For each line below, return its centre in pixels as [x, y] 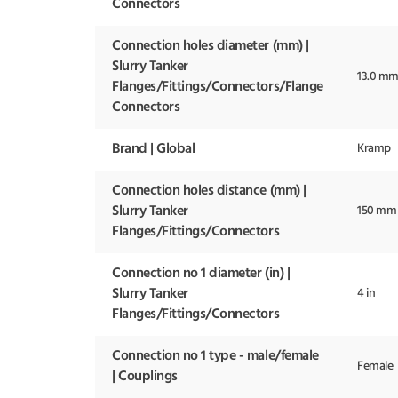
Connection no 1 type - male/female [215, 357]
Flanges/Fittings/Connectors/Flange [218, 88]
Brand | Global [154, 150]
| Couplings [145, 377]
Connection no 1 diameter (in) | [201, 274]
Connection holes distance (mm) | [209, 191]
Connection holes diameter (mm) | [211, 47]
